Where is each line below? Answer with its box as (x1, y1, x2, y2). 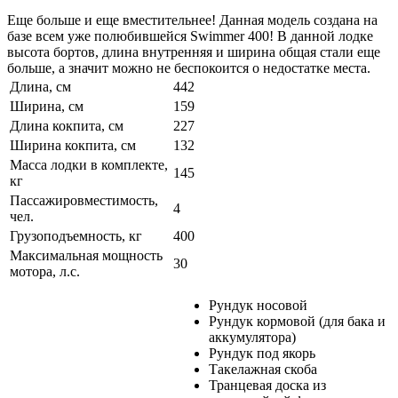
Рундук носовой (209, 297, 307, 313)
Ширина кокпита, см (10, 137, 136, 153)
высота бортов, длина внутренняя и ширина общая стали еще (7, 44, 380, 60)
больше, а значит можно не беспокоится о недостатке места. (7, 60, 370, 76)
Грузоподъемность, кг (10, 227, 142, 243)
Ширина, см (10, 98, 84, 114)
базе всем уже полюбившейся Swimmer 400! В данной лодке (7, 28, 373, 44)
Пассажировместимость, (10, 192, 158, 208)
